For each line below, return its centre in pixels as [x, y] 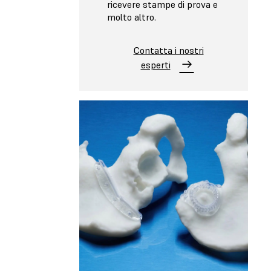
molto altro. [132, 17]
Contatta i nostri [168, 50]
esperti [155, 64]
